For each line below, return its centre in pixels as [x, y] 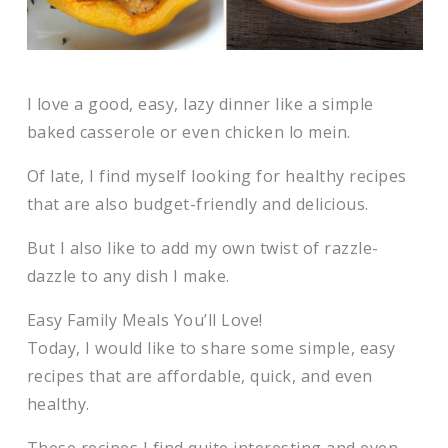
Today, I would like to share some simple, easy [211, 348]
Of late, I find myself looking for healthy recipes [216, 176]
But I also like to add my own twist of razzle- [202, 248]
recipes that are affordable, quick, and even [199, 376]
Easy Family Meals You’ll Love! [144, 320]
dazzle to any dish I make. [130, 276]
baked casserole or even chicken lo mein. [193, 132]
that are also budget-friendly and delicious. [200, 204]
